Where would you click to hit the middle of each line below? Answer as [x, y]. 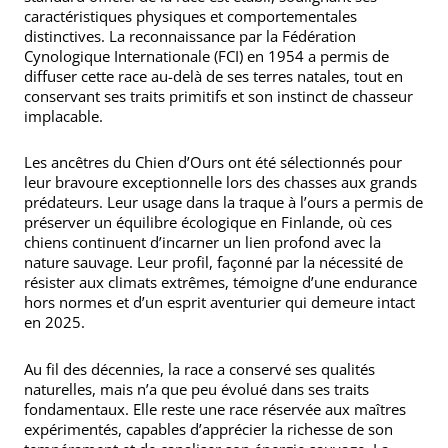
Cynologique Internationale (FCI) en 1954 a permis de [206, 56]
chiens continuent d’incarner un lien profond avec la [202, 242]
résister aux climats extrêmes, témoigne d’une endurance [220, 282]
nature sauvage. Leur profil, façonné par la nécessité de [213, 262]
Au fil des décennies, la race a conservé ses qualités [199, 368]
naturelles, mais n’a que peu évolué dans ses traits [196, 388]
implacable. [63, 116]
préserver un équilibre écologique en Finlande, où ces [208, 222]
